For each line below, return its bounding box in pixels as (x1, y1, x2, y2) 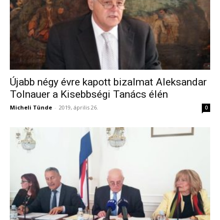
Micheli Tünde (10, 103, 52, 111)
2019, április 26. (59, 103, 98, 111)
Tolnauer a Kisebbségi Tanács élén (10, 88, 168, 100)
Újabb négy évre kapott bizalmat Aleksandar (10, 76, 207, 88)
